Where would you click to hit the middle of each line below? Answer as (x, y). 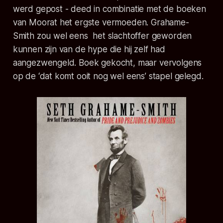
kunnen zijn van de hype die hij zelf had (89, 49)
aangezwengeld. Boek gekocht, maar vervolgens (107, 62)
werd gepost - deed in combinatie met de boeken (109, 9)
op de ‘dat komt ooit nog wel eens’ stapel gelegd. (108, 76)
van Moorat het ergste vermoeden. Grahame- (101, 22)
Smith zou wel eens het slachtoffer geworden (102, 36)
